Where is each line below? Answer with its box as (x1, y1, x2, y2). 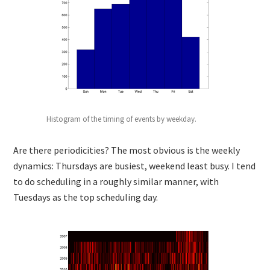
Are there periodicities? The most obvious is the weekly (13, 144, 240, 157)
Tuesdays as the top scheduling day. (13, 191, 159, 204)
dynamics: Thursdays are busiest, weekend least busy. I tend (13, 160, 256, 172)
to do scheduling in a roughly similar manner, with (13, 175, 219, 188)
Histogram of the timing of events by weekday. (46, 114, 196, 125)
